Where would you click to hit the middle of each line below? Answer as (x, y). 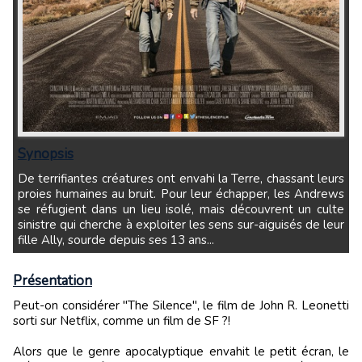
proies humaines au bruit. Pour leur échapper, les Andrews (181, 194)
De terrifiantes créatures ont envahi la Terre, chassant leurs (23, 178)
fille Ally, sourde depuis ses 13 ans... (116, 240)
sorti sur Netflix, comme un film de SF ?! (122, 320)
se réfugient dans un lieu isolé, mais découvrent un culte (181, 209)
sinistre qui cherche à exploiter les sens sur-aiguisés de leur (181, 224)
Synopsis (46, 154)
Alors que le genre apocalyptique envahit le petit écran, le (181, 351)
